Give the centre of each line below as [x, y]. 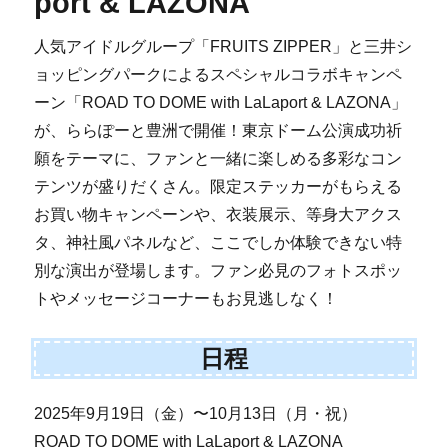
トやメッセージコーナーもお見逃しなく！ [186, 299]
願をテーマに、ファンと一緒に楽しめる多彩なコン [218, 159]
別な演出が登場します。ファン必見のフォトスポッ [218, 271]
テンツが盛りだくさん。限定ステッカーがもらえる [218, 187]
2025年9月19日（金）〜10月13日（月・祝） [196, 414]
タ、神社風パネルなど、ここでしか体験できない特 [218, 243]
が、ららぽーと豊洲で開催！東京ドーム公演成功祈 [218, 131]
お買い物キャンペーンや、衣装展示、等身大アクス [218, 215]
